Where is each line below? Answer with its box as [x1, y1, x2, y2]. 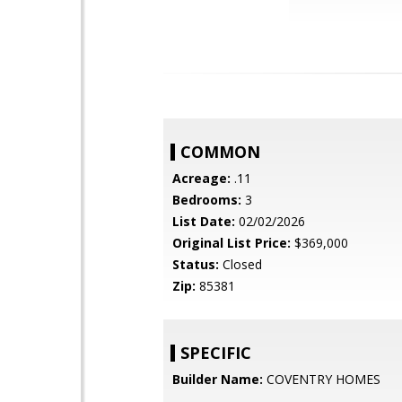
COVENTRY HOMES [263, 371, 380, 388]
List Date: [172, 213, 235, 230]
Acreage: [172, 170, 231, 187]
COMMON [180, 141, 260, 162]
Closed [219, 256, 262, 273]
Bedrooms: [172, 191, 241, 208]
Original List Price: [172, 234, 291, 251]
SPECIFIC [180, 342, 251, 363]
